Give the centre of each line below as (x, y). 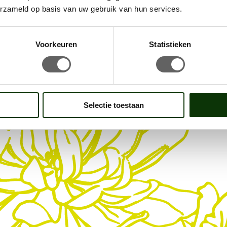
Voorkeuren (56, 44)
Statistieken (170, 44)
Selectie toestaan (113, 105)
